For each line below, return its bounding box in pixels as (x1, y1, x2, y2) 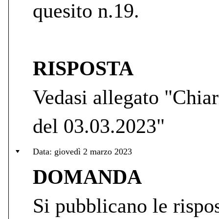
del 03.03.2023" (33, 114, 165, 137)
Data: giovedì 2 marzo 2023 (33, 146, 132, 156)
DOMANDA (33, 165, 142, 188)
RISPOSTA (33, 57, 133, 80)
